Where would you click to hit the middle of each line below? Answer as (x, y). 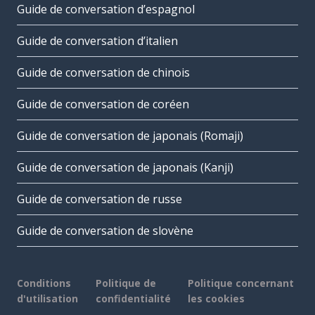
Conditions (44, 283)
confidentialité (133, 299)
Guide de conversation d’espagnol (106, 9)
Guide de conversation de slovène (105, 231)
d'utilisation (47, 299)
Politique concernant (240, 283)
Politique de (126, 283)
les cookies (216, 299)
